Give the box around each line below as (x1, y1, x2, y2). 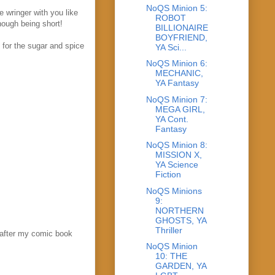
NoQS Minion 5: (145, 2, 207, 13)
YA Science (155, 160, 198, 170)
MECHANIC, (155, 68, 203, 79)
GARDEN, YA (155, 261, 206, 271)
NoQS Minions (145, 185, 202, 196)
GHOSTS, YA (155, 215, 206, 225)
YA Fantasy (155, 78, 199, 88)
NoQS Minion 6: (145, 58, 207, 69)
